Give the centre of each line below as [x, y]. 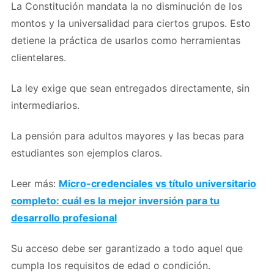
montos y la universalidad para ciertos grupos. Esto [131, 23]
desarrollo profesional [64, 217]
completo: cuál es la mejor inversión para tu [115, 200]
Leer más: [35, 183]
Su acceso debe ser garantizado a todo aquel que [127, 248]
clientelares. [39, 57]
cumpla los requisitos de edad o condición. [111, 265]
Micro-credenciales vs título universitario [157, 183]
